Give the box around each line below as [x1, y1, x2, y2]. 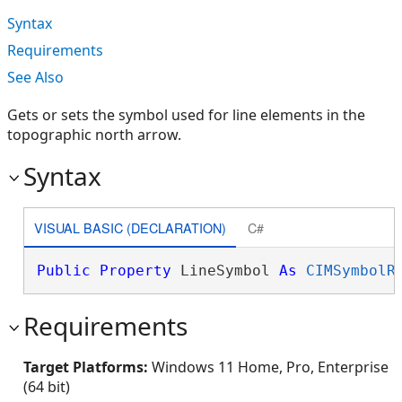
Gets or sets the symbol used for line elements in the [7, 105, 365, 125]
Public [36, 262, 91, 279]
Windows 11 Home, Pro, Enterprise [152, 357, 389, 377]
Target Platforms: [23, 357, 152, 377]
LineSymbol [170, 262, 279, 279]
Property [99, 262, 171, 279]
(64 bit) [23, 377, 70, 397]
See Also [7, 67, 64, 87]
